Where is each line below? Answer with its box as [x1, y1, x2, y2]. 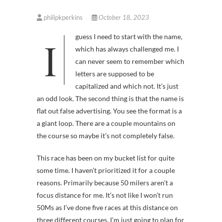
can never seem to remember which [75, 57, 184, 66]
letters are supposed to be [75, 69, 154, 78]
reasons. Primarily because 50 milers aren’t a [37, 178, 173, 187]
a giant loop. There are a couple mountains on [37, 119, 175, 128]
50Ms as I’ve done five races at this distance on [37, 203, 178, 212]
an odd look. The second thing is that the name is [37, 94, 184, 103]
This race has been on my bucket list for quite [37, 154, 174, 163]
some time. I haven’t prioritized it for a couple [37, 166, 175, 175]
